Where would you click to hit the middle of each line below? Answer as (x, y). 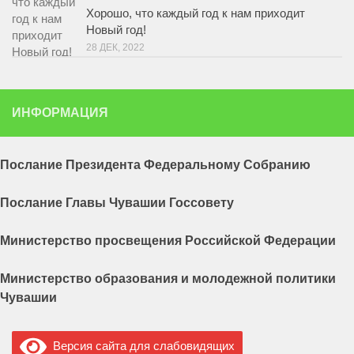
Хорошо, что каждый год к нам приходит (196, 13)
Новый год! (116, 30)
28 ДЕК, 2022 (115, 48)
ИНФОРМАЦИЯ (60, 113)
